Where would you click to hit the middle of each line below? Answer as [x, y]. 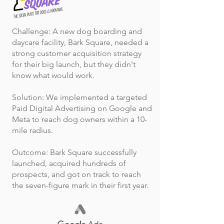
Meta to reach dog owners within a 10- [79, 119]
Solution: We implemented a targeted [79, 97]
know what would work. [53, 75]
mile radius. [32, 130]
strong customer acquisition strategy [77, 53]
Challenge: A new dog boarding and [77, 31]
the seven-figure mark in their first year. [80, 185]
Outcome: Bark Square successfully [74, 152]
